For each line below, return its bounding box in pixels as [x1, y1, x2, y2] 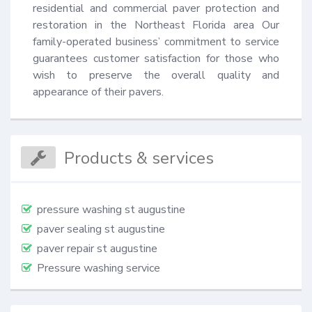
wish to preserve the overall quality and [33, 68, 279, 84]
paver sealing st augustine [37, 221, 165, 237]
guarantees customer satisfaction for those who [33, 51, 279, 67]
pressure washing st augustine [37, 201, 185, 217]
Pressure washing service [37, 260, 160, 276]
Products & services [64, 146, 214, 169]
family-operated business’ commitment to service [33, 34, 279, 50]
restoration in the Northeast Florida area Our [33, 17, 279, 33]
